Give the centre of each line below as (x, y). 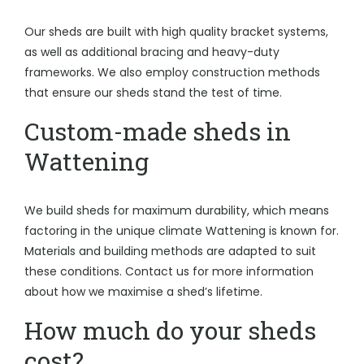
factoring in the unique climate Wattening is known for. (182, 231)
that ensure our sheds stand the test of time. (153, 93)
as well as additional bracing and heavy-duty (152, 52)
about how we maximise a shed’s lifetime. (143, 292)
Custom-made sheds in (158, 131)
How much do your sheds (170, 330)
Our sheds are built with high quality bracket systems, (176, 32)
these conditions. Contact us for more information (169, 271)
